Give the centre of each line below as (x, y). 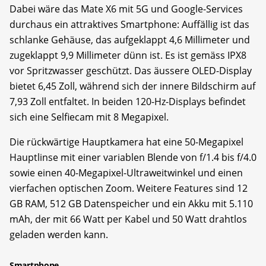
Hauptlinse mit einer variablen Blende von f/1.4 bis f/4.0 (133, 157)
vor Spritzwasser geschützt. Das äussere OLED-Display (131, 70)
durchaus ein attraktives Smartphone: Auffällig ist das (129, 24)
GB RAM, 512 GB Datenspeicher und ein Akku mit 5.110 (131, 203)
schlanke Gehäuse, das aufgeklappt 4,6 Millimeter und (130, 39)
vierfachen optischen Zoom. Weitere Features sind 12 (129, 188)
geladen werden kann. (59, 234)
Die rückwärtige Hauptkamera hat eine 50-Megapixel (126, 142)
